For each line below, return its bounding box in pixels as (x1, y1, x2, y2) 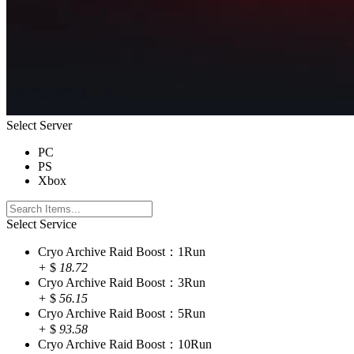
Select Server (6, 118, 72, 132)
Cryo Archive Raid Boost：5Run (38, 306, 205, 320)
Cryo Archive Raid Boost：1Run (38, 244, 205, 258)
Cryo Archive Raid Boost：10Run (38, 337, 212, 351)
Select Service (6, 217, 77, 231)
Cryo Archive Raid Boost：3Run (38, 275, 205, 289)
